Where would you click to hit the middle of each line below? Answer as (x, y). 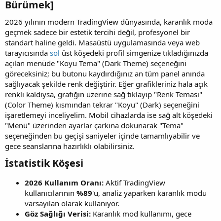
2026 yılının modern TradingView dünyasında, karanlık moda (109, 21)
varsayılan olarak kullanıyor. (72, 203)
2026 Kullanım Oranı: (64, 182)
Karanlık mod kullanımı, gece (141, 213)
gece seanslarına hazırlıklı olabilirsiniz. (70, 146)
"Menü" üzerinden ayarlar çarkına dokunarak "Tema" (94, 125)
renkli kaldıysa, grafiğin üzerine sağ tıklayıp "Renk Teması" (104, 94)
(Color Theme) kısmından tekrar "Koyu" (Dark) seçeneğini (102, 104)
